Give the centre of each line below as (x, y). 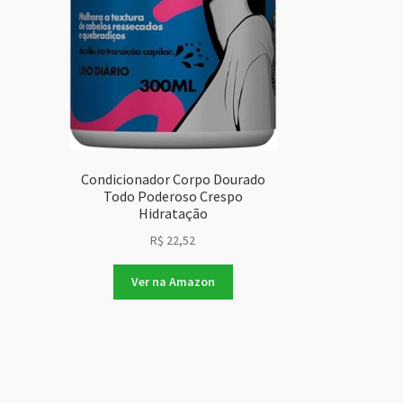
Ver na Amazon (173, 282)
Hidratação (173, 213)
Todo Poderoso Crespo (173, 196)
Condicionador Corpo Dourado (173, 179)
